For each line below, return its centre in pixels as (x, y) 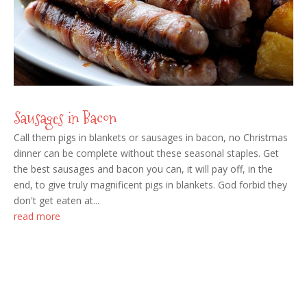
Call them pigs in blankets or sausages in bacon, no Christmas (151, 138)
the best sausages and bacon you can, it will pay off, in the (143, 169)
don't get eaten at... (57, 201)
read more (37, 217)
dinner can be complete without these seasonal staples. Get (146, 153)
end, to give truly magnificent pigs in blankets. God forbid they (150, 185)
